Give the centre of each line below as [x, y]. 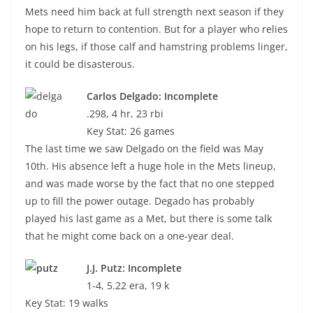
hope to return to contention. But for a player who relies [156, 29]
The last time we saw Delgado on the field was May [144, 148]
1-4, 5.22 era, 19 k [128, 285]
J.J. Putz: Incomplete [134, 268]
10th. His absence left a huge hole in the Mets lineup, [151, 166]
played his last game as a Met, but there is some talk [148, 218]
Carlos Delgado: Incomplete [152, 96]
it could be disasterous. [80, 64]
